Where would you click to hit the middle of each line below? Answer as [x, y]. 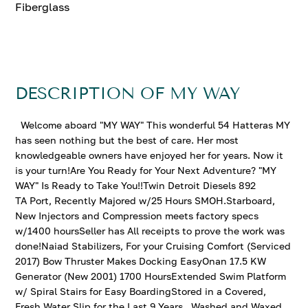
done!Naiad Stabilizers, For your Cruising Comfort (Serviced [153, 246]
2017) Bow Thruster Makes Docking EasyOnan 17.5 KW [141, 261]
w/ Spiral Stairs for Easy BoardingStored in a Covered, [141, 291]
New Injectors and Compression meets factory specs [137, 216]
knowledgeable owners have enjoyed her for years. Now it [150, 155]
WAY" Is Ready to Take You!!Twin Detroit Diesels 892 [136, 185]
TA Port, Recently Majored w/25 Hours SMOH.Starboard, [145, 200]
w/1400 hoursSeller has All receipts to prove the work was [150, 231]
